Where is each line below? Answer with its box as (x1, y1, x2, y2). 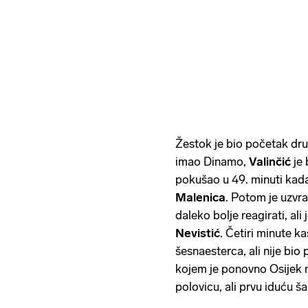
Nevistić (175, 225, 220, 240)
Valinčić (249, 154, 294, 168)
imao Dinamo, (175, 154, 249, 168)
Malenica (175, 190, 225, 204)
